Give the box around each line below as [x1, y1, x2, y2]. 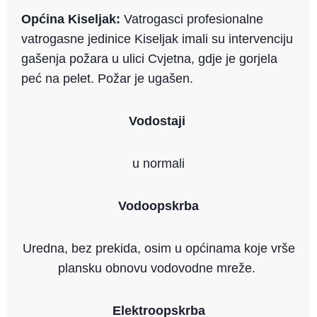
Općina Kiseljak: [21, 12, 124, 27]
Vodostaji [128, 114, 185, 129]
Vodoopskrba [118, 199, 199, 214]
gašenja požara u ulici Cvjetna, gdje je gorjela [21, 52, 277, 67]
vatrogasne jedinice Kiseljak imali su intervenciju [21, 32, 293, 47]
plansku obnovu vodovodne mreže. [58, 261, 255, 276]
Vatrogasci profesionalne [124, 12, 263, 27]
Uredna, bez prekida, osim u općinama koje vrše [22, 241, 295, 256]
